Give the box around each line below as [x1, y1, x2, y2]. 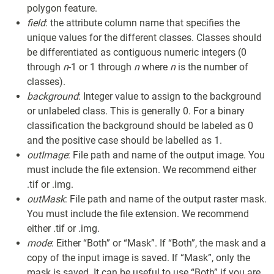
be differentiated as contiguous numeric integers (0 [27, 46, 246, 58]
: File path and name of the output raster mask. [65, 193, 267, 205]
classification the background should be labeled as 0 [27, 120, 253, 131]
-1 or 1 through [68, 61, 134, 73]
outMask [27, 193, 65, 205]
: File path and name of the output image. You [68, 149, 265, 161]
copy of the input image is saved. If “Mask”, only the [27, 252, 250, 264]
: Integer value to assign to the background [78, 91, 261, 102]
